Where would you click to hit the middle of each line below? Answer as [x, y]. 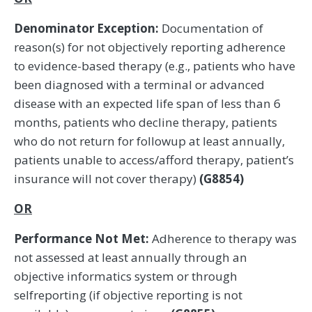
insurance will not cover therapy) [107, 179]
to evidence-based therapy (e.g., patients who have [155, 66]
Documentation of [212, 29]
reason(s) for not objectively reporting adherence [150, 47]
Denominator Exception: [88, 29]
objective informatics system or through [126, 276]
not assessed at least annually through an [131, 258]
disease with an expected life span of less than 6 [147, 104]
